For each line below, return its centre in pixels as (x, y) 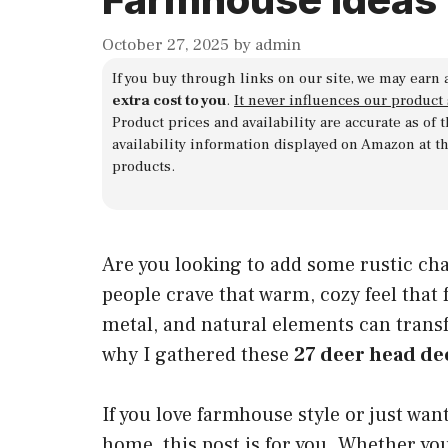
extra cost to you (169, 100)
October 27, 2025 (165, 44)
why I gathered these (198, 355)
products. (143, 166)
